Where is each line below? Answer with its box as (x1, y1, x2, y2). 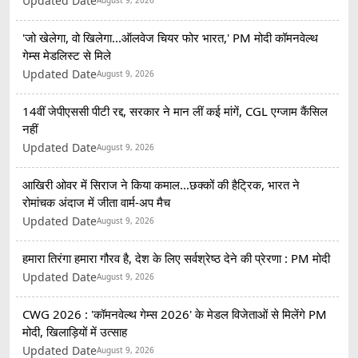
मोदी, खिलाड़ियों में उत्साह (22, 323, 127, 340)
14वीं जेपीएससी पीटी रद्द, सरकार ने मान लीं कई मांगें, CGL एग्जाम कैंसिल (22, 102, 328, 119)
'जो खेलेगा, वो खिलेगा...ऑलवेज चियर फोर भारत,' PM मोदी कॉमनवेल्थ (22, 29, 318, 46)
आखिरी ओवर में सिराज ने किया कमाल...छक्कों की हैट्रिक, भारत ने (22, 176, 300, 193)
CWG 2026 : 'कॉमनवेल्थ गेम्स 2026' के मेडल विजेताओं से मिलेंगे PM (22, 305, 327, 322)
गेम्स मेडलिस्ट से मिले (22, 46, 111, 63)
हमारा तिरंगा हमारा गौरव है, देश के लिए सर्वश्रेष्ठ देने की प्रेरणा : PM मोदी (22, 249, 330, 266)
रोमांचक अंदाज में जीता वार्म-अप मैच (22, 193, 170, 210)
